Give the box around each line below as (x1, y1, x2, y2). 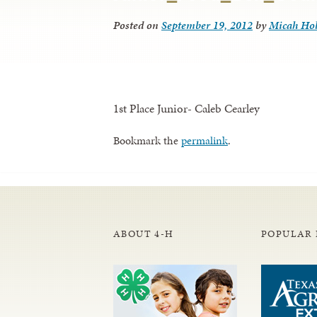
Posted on (113, 17, 161, 34)
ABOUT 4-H (113, 226, 174, 241)
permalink (181, 132, 228, 149)
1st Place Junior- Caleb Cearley (113, 99, 260, 117)
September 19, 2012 (161, 17, 253, 34)
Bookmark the (113, 132, 181, 149)
